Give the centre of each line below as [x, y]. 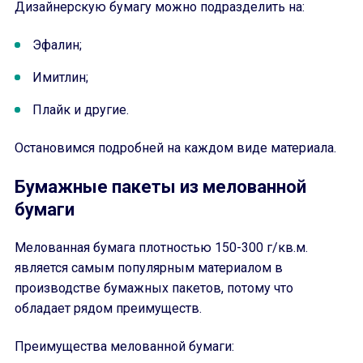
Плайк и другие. [81, 110]
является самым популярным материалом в [149, 268]
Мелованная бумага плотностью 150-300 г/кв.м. [161, 248]
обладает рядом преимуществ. [108, 308]
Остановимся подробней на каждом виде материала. [175, 148]
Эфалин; [57, 45]
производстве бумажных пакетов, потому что [154, 288]
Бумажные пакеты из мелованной [160, 187]
